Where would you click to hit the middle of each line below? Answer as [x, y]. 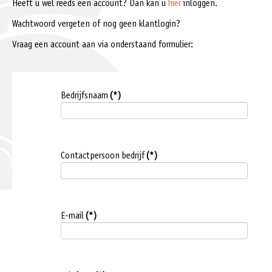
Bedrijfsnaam [84, 96]
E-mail [72, 216]
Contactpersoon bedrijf [103, 156]
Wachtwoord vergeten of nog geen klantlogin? [96, 25]
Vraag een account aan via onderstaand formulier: [103, 45]
